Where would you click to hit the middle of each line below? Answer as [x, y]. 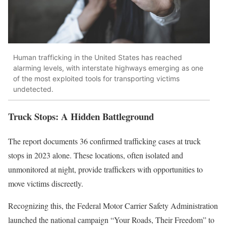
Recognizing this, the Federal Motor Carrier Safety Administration [113, 205]
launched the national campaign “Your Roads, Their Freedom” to [111, 219]
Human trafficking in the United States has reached [98, 58]
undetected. [33, 89]
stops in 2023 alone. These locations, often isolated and [96, 155]
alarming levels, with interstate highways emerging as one [108, 68]
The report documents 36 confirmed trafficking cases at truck [104, 141]
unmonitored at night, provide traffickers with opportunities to [105, 169]
